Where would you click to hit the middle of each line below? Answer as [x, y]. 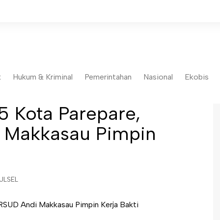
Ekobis [197, 77]
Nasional [158, 77]
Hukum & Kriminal [43, 77]
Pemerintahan [108, 77]
